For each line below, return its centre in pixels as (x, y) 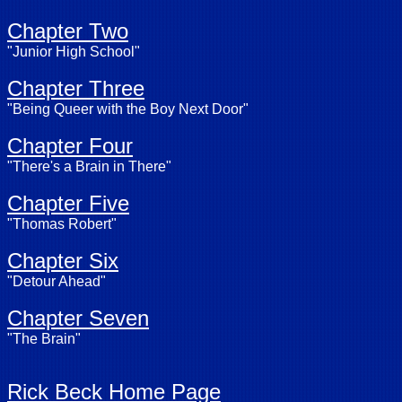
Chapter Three (76, 88)
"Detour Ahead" (57, 281)
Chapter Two (68, 31)
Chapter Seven (78, 318)
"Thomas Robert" (62, 224)
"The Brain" (44, 339)
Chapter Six (63, 261)
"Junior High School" (74, 52)
